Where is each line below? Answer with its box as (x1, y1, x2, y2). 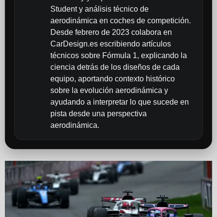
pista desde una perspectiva (50, 109, 147, 118)
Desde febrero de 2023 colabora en (50, 28, 172, 36)
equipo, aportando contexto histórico (50, 74, 175, 83)
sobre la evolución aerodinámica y (50, 86, 168, 94)
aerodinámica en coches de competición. (50, 16, 191, 25)
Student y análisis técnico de (50, 4, 149, 13)
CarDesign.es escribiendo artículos (50, 39, 171, 48)
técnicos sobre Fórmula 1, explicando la (50, 51, 187, 60)
